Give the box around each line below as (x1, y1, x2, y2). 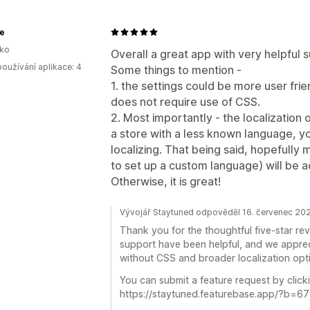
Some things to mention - (111, 62, 241, 77)
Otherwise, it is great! (111, 174, 221, 188)
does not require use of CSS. (111, 94, 260, 109)
